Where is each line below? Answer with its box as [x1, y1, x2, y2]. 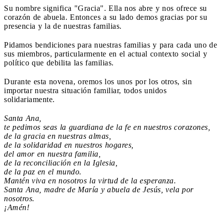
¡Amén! [4, 203, 29, 212]
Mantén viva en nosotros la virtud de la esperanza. [4, 176, 176, 185]
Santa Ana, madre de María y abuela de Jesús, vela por [4, 185, 194, 194]
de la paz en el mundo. [4, 167, 82, 176]
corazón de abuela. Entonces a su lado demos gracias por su [4, 12, 207, 21]
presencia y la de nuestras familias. [4, 21, 122, 30]
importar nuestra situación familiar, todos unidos [4, 86, 166, 95]
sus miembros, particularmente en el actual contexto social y [4, 49, 207, 58]
